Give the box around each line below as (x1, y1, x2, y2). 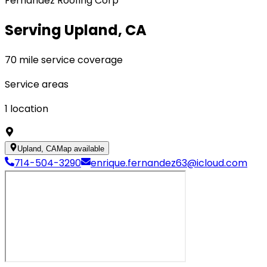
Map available (57, 144, 105, 153)
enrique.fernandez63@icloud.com (91, 156, 247, 170)
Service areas (5, 77, 69, 91)
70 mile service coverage (5, 52, 123, 67)
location (10, 101, 48, 116)
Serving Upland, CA (5, 20, 147, 40)
